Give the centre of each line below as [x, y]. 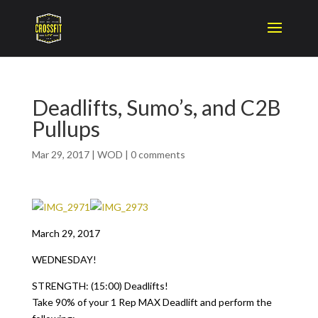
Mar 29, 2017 [60, 154]
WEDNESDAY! [64, 259]
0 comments [158, 154]
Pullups [66, 128]
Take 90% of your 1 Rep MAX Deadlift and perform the [152, 302]
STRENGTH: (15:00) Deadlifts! [100, 286]
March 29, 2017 [66, 233]
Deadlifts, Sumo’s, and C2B [156, 107]
